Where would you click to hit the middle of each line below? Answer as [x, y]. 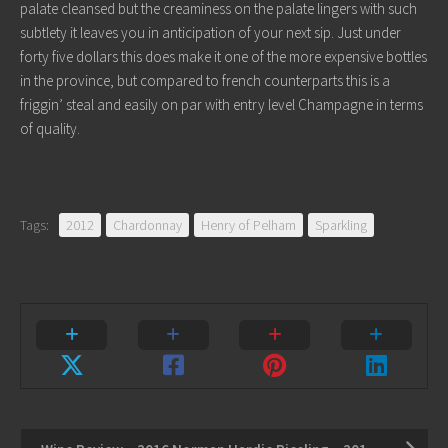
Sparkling [341, 225]
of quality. [50, 128]
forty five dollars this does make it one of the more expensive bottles [223, 56]
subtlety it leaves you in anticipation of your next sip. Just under [210, 32]
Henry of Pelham [248, 225]
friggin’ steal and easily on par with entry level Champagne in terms [221, 104]
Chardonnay [147, 225]
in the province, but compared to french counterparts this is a [205, 80]
